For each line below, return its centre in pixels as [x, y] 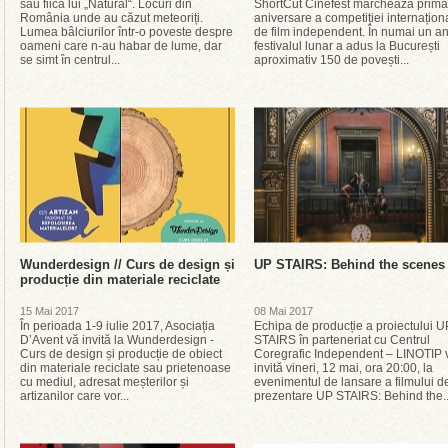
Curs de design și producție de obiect [121, 354]
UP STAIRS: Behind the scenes [349, 264]
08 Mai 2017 [283, 311]
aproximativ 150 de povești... [331, 60]
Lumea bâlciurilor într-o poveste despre [126, 32]
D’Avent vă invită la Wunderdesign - [117, 340]
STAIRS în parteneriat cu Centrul [342, 340]
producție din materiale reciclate [120, 279]
